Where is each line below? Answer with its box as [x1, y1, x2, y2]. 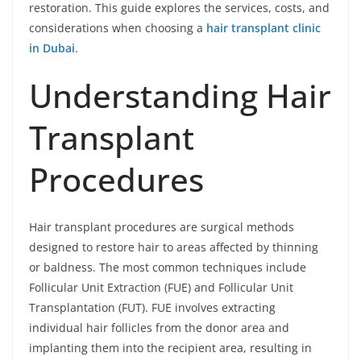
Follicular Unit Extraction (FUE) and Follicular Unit [29, 280, 293, 296]
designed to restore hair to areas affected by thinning [29, 239, 318, 255]
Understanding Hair [29, 73, 331, 118]
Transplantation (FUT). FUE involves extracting [29, 300, 276, 316]
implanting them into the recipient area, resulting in [29, 340, 312, 356]
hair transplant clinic [206, 20, 321, 36]
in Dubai [29, 40, 75, 56]
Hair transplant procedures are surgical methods [29, 219, 294, 235]
